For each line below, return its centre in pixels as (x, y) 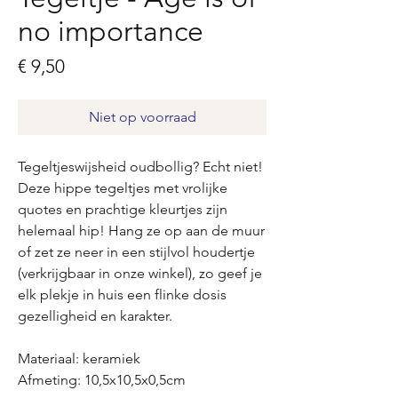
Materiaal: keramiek (79, 359)
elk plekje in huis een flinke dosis (122, 295)
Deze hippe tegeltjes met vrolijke (123, 188)
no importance (111, 32)
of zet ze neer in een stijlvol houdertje (136, 252)
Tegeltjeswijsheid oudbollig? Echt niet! (140, 167)
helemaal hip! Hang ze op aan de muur (141, 231)
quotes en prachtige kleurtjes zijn (123, 210)
